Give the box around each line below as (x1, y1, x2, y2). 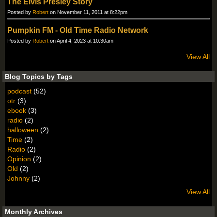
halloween (7, 126, 38, 134)
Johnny (7, 174, 30, 183)
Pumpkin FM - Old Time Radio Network (7, 26, 148, 35)
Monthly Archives (5, 208, 62, 216)
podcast (7, 87, 31, 95)
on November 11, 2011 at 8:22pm (48, 9, 127, 15)
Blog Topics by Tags (5, 73, 73, 81)
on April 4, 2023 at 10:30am (48, 38, 113, 44)
